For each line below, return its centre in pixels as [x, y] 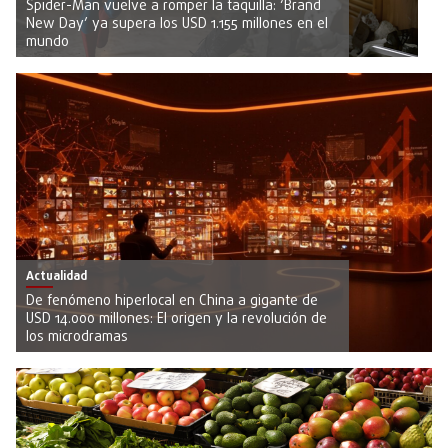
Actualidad [56, 276]
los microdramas [77, 337]
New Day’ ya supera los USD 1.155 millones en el [177, 24]
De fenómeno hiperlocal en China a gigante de [172, 301]
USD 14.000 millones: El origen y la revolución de [176, 319]
